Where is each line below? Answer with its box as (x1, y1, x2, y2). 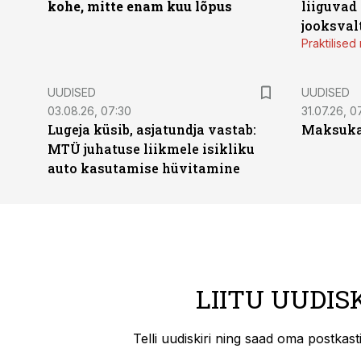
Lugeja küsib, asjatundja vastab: (48, 121, 256, 138)
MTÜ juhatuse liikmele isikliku (48, 140, 255, 157)
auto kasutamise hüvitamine (48, 160, 240, 176)
